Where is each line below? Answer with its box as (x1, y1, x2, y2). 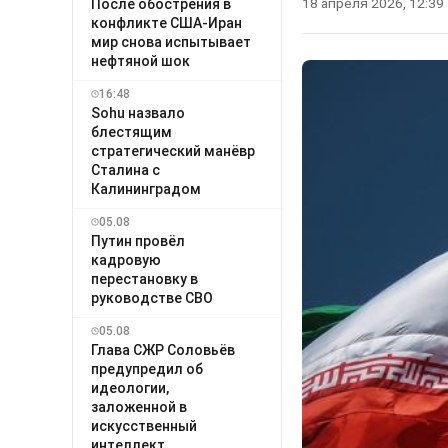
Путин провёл (91, 232, 185, 249)
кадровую (91, 251, 161, 268)
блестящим (91, 123, 172, 140)
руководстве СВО (91, 289, 213, 306)
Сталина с (91, 161, 160, 178)
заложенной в (91, 398, 187, 415)
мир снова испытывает (91, 33, 251, 50)
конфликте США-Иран (91, 14, 242, 31)
